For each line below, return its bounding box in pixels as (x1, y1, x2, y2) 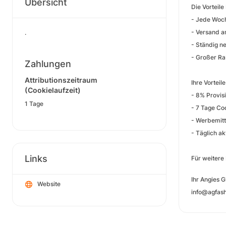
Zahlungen (25, 59, 71, 69)
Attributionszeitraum (25, 76, 97, 84)
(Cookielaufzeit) (25, 86, 81, 94)
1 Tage (25, 100, 43, 107)
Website (37, 180, 61, 188)
